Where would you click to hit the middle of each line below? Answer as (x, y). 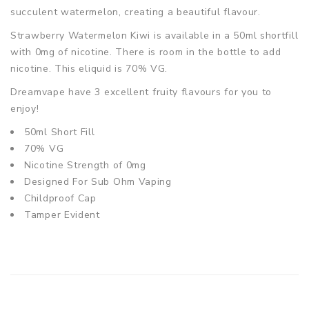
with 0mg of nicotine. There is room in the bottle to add (146, 52)
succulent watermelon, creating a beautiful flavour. (136, 12)
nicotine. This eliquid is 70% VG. (89, 68)
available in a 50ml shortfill (232, 35)
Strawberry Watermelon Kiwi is (88, 35)
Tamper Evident (62, 215)
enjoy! (25, 108)
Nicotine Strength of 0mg (85, 165)
